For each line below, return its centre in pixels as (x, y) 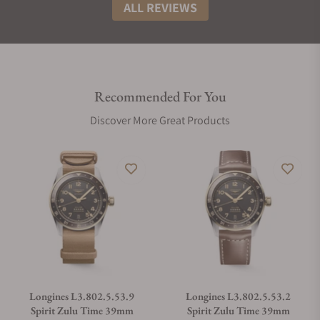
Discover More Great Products (160, 120)
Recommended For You (160, 96)
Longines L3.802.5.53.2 (238, 296)
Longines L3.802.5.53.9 (82, 296)
